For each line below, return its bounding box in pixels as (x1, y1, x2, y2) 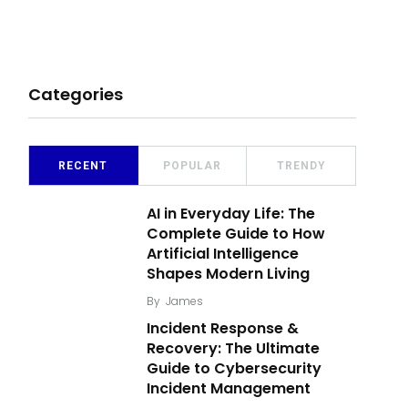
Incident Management (147, 378, 311, 399)
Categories (28, 83, 123, 106)
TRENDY (276, 159, 326, 172)
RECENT (58, 159, 108, 172)
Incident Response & (147, 318, 299, 339)
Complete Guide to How (147, 223, 325, 244)
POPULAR (163, 159, 221, 172)
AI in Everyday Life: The (147, 203, 315, 224)
